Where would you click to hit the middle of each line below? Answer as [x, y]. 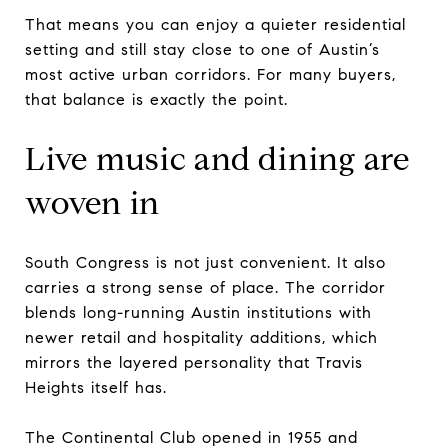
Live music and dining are [217, 158]
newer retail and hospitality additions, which [201, 337]
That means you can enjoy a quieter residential [215, 24]
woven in [92, 202]
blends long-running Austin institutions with [198, 312]
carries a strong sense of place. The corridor [205, 287]
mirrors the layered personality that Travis [194, 362]
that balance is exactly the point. [156, 99]
